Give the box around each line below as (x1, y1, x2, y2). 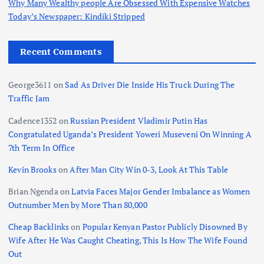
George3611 (8, 79, 52, 91)
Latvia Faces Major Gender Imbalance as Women (71, 185, 250, 197)
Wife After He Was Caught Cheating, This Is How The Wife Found (8, 234, 247, 246)
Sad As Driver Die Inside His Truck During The (65, 79, 235, 91)
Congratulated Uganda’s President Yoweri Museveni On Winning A (8, 128, 252, 140)
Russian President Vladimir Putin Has (70, 114, 208, 126)
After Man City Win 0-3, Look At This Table (70, 163, 229, 175)
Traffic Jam (8, 93, 50, 104)
